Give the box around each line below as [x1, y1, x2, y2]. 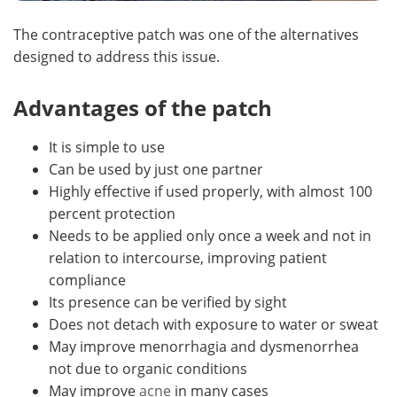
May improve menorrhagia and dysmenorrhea [49, 336, 359, 355]
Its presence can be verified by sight [49, 292, 287, 311]
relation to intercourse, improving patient [49, 247, 327, 267]
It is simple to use [49, 136, 165, 156]
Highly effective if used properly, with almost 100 [49, 181, 372, 200]
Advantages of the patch [13, 92, 272, 122]
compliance [49, 269, 126, 289]
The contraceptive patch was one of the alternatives [13, 24, 359, 43]
